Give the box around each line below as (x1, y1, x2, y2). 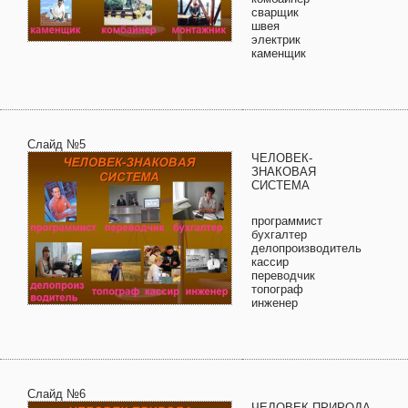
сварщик (251, 5, 299, 19)
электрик (251, 33, 301, 46)
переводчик (251, 269, 315, 282)
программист (251, 214, 322, 228)
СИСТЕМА (251, 178, 310, 192)
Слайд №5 (27, 138, 86, 151)
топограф (251, 282, 303, 296)
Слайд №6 (27, 387, 86, 401)
